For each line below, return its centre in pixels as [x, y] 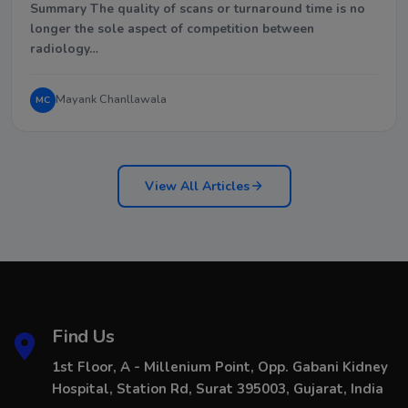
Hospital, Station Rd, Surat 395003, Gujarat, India [218, 388]
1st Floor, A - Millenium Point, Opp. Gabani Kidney [220, 367]
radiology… [64, 48]
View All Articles [197, 186]
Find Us [83, 336]
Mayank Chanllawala [111, 100]
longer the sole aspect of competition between [172, 28]
